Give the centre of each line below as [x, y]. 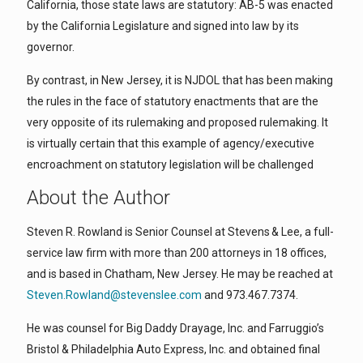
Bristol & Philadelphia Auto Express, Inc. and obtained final [173, 349]
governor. [51, 47]
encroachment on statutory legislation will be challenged [170, 164]
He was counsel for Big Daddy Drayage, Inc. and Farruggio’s [175, 328]
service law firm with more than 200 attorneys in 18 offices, [177, 253]
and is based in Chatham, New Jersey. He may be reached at [180, 274]
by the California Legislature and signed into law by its [163, 26]
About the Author [98, 198]
